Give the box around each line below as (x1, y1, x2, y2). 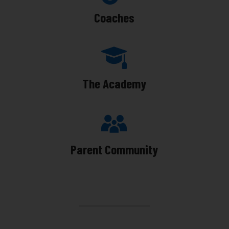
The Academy (82, 76, 146, 91)
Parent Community (70, 142, 158, 157)
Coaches (94, 10, 134, 26)
